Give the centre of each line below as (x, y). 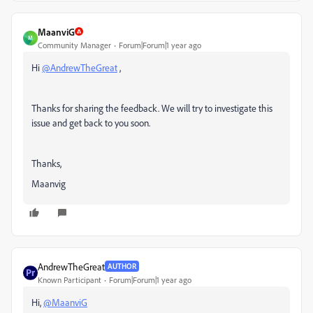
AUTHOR (122, 267)
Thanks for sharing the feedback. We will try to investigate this (152, 108)
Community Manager (74, 45)
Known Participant (70, 279)
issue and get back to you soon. (91, 122)
